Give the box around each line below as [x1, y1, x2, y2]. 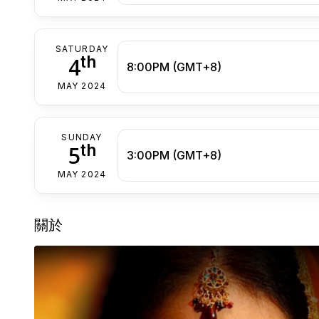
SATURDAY [55, 43, 109, 55]
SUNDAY [61, 132, 103, 143]
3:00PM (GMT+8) [127, 148, 221, 163]
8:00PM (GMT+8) [127, 60, 221, 75]
